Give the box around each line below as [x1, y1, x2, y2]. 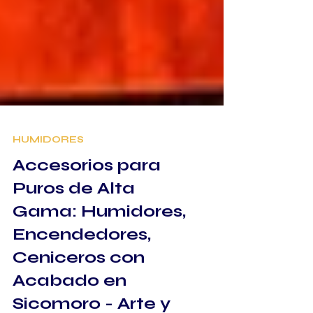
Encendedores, [13, 274, 151, 295]
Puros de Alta [13, 228, 135, 249]
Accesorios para [13, 205, 161, 226]
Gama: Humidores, [13, 251, 186, 272]
